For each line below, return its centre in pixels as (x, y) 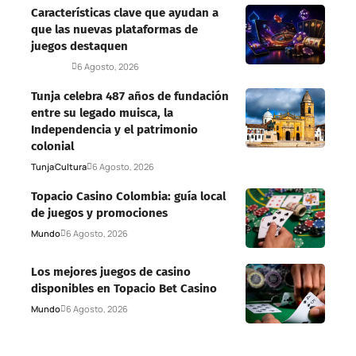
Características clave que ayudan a (125, 12)
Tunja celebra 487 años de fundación (130, 96)
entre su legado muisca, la (102, 112)
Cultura (71, 166)
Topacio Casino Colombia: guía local (128, 196)
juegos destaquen (79, 46)
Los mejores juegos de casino (111, 271)
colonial (52, 146)
